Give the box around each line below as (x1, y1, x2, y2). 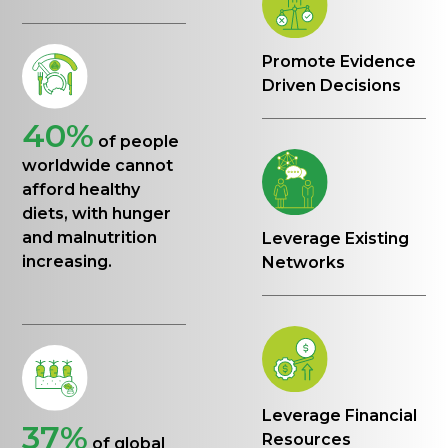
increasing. (22, 252, 113, 272)
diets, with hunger (22, 204, 172, 224)
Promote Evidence (262, 52, 417, 72)
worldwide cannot (22, 156, 174, 176)
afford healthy (22, 180, 141, 200)
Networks (262, 252, 346, 272)
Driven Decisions (262, 76, 402, 96)
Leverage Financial (262, 405, 418, 425)
